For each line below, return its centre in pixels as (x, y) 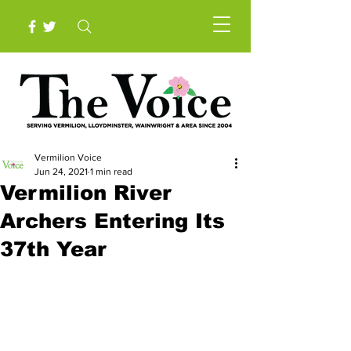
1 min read (111, 172)
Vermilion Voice (68, 157)
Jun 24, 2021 (61, 172)
